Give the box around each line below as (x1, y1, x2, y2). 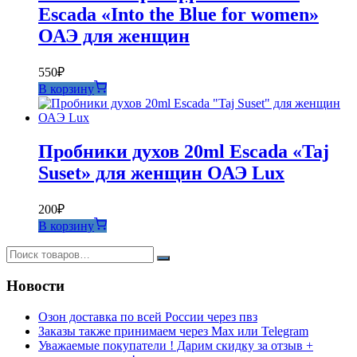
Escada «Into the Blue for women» (38, 3, 319, 25)
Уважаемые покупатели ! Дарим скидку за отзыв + (38, 339, 313, 352)
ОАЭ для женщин (38, 25, 190, 46)
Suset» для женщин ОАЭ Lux (38, 162, 284, 183)
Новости (6, 277, 65, 295)
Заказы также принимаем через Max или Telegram (38, 324, 308, 338)
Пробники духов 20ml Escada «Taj (38, 140, 329, 162)
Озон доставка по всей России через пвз (38, 310, 257, 324)
